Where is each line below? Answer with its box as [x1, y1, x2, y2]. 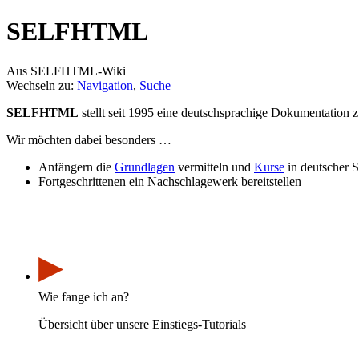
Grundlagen [115, 159, 175, 174]
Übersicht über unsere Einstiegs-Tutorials [38, 317, 246, 331]
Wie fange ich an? [38, 289, 129, 304]
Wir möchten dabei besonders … [6, 132, 171, 147]
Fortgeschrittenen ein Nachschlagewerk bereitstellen [38, 174, 301, 188]
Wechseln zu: [6, 78, 77, 92]
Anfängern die [38, 159, 115, 174]
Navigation [77, 78, 133, 92]
